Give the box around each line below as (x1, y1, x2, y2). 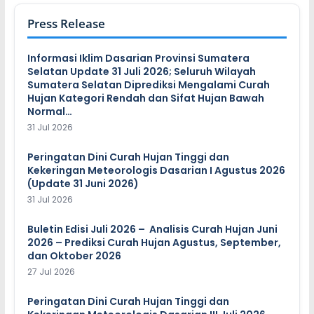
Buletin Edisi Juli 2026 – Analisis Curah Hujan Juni (27, 221, 278, 236)
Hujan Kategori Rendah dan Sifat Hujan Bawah (27, 90, 264, 105)
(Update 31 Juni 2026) (27, 176, 139, 191)
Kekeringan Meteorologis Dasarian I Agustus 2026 (27, 163, 285, 177)
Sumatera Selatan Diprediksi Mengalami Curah (27, 77, 270, 92)
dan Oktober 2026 (27, 248, 121, 263)
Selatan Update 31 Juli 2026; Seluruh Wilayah (27, 64, 256, 78)
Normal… (27, 104, 72, 118)
